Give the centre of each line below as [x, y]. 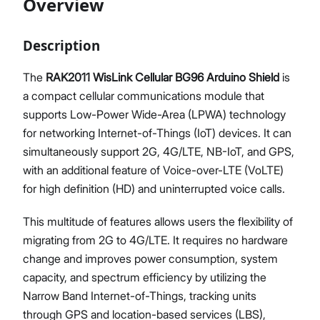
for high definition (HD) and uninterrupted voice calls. [154, 189]
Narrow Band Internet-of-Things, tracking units [140, 296]
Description [61, 45]
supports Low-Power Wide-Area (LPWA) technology [154, 114]
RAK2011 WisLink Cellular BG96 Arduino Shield [162, 77]
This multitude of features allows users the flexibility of [158, 221]
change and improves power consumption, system [150, 259]
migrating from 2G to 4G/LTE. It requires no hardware [155, 240]
